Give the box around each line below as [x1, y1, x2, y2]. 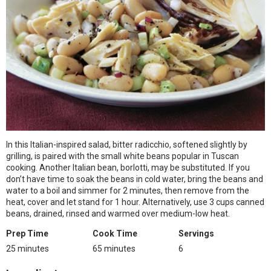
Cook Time [92, 229, 137, 238]
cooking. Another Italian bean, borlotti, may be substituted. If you [6, 163, 250, 172]
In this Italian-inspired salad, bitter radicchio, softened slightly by [6, 140, 247, 149]
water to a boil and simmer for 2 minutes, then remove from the [6, 186, 249, 195]
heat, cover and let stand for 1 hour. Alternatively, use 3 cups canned [6, 197, 264, 207]
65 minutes [92, 244, 135, 253]
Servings [178, 229, 215, 238]
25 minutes [6, 244, 49, 253]
